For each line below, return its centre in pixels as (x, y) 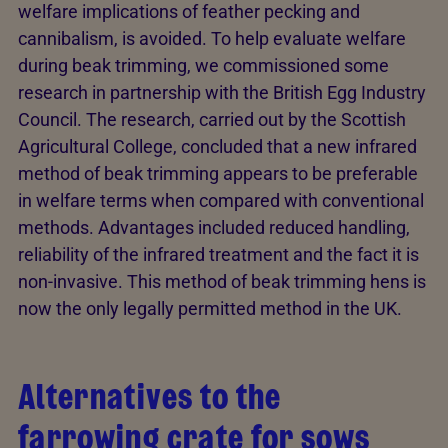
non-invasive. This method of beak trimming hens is (222, 281)
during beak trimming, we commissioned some (203, 65)
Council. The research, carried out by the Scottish (212, 119)
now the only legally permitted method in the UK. (218, 308)
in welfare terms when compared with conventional (221, 200)
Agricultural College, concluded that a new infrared (217, 146)
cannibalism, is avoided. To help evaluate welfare (212, 38)
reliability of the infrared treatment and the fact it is (218, 254)
